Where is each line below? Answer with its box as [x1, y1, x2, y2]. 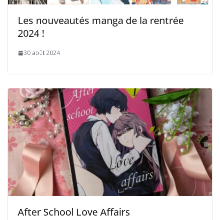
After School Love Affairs [18, 205, 130, 219]
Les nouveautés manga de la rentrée [18, 14, 184, 27]
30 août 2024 [24, 49, 60, 57]
